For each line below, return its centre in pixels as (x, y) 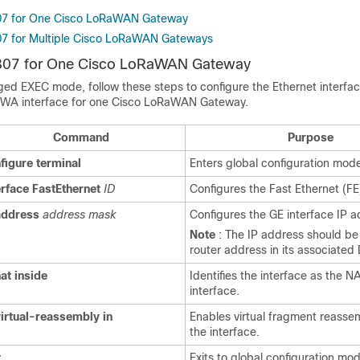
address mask (79, 215)
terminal (59, 163)
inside (31, 276)
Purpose (310, 137)
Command (81, 137)
